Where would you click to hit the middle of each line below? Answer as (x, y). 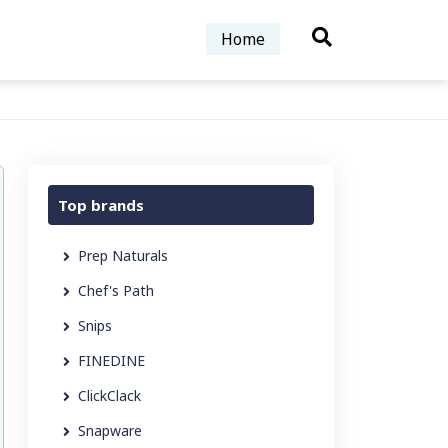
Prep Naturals (123, 255)
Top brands (101, 205)
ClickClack (109, 395)
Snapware (110, 430)
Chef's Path (116, 290)
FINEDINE (111, 360)
